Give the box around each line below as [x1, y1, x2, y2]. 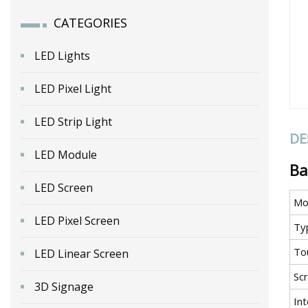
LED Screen [34, 179, 93, 195]
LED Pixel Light [34, 80, 111, 96]
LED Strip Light [34, 113, 112, 129]
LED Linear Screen [34, 245, 129, 261]
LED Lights [34, 47, 90, 63]
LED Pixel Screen [34, 212, 120, 228]
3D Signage [34, 278, 93, 294]
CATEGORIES [54, 14, 127, 31]
